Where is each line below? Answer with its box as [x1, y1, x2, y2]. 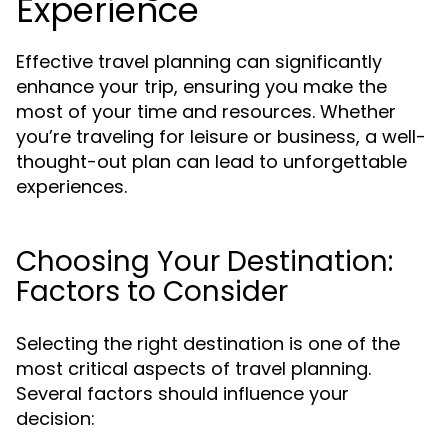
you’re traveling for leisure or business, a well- [16, 124, 426, 149]
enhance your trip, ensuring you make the [16, 74, 387, 99]
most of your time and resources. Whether [16, 99, 396, 124]
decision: [16, 406, 95, 431]
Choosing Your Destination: [16, 242, 393, 281]
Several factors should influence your [16, 381, 349, 406]
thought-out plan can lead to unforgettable [16, 149, 407, 174]
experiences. [16, 174, 127, 199]
